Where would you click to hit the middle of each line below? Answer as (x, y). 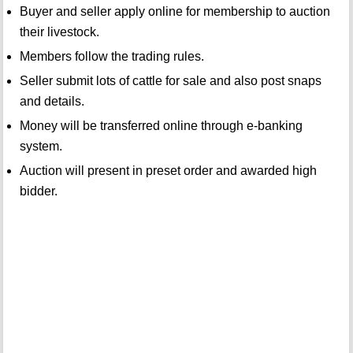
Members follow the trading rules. (111, 57)
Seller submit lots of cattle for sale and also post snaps (170, 81)
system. (41, 147)
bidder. (38, 191)
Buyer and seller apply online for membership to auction (175, 12)
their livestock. (59, 32)
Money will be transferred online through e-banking (161, 126)
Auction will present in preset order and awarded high (168, 171)
